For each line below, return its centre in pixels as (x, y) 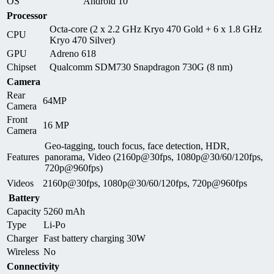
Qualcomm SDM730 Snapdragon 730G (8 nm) (141, 67)
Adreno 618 (73, 53)
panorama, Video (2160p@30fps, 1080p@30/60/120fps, (154, 157)
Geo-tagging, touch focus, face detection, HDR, (137, 146)
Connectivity (33, 266)
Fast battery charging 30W (94, 238)
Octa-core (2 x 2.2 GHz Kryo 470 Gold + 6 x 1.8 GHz (156, 29)
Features (23, 157)
